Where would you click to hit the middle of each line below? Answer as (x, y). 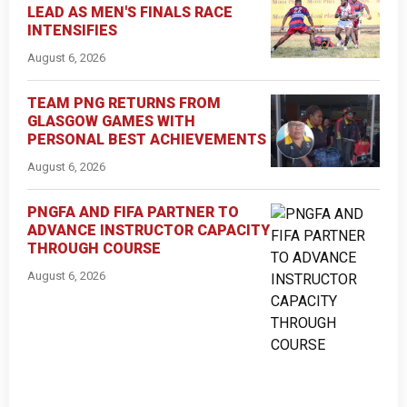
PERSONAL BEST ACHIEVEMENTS (147, 139)
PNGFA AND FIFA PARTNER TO (133, 212)
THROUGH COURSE (94, 248)
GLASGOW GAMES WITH (111, 121)
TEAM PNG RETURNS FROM (124, 103)
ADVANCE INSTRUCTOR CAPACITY (149, 230)
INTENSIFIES (72, 30)
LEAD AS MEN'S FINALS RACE (130, 12)
